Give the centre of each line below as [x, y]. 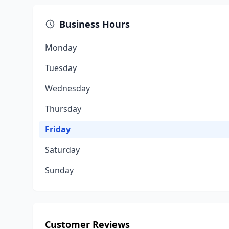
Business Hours [95, 24]
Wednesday [67, 88]
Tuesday [61, 68]
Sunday [59, 170]
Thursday [63, 109]
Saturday [62, 150]
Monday [61, 48]
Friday [58, 129]
